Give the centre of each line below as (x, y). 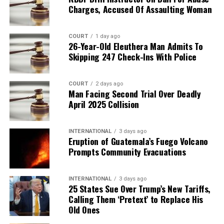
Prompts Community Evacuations (127, 151)
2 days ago (109, 83)
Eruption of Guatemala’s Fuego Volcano (138, 141)
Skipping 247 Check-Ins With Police (132, 56)
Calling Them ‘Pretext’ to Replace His (135, 199)
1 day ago (107, 36)
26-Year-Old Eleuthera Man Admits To (135, 46)
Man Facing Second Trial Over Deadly (134, 93)
